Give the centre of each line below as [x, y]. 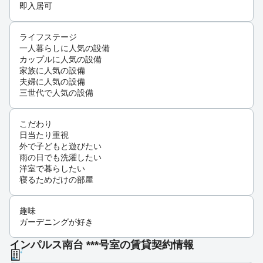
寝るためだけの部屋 [56, 180]
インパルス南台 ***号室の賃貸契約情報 [102, 245]
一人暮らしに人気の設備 [65, 48]
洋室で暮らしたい [52, 169]
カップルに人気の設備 [60, 60]
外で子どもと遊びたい [60, 146]
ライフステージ [48, 37]
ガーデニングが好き [56, 222]
